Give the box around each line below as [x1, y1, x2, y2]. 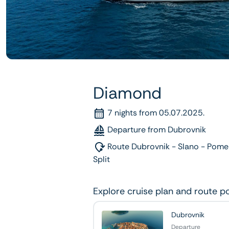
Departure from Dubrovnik [107, 124, 206, 135]
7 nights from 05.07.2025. [107, 107, 204, 119]
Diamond [93, 82, 162, 104]
